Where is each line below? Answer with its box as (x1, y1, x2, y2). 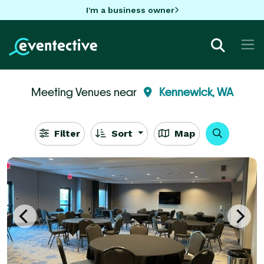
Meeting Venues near (31, 85, 139, 98)
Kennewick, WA (159, 85, 233, 98)
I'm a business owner (85, 5, 174, 15)
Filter (51, 127, 80, 139)
